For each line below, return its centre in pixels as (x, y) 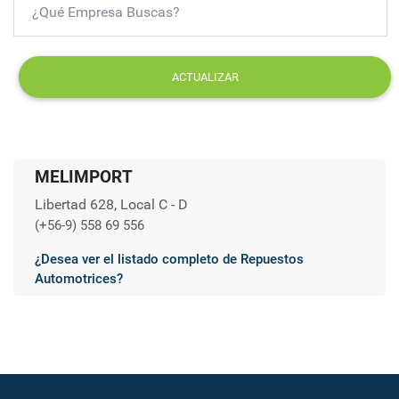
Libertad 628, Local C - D (111, 204)
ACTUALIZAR (205, 77)
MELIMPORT (84, 176)
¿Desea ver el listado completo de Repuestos (169, 259)
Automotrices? (79, 278)
